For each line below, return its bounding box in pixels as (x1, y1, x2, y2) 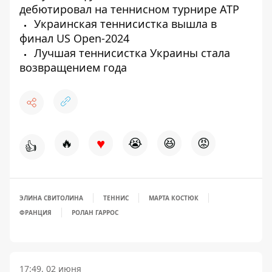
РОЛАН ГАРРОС (72, 208, 118, 217)
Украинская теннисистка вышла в (31, 16, 217, 32)
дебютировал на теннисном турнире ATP (19, 2, 239, 17)
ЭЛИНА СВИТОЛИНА (19, 194, 83, 203)
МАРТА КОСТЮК (149, 194, 199, 203)
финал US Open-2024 (19, 31, 129, 46)
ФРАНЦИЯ (19, 208, 52, 217)
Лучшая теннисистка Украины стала (31, 46, 230, 61)
